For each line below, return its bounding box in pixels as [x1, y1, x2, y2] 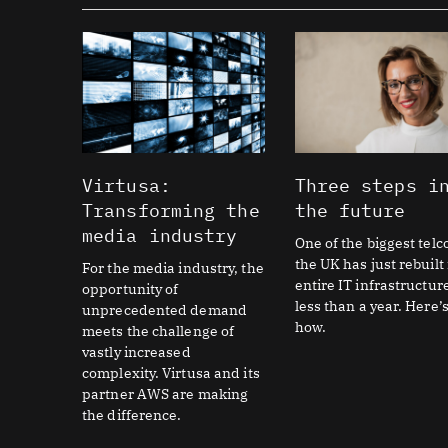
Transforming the [82, 198, 260, 222]
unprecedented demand [82, 300, 247, 319]
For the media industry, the [82, 258, 264, 277]
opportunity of [82, 279, 179, 298]
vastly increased [82, 342, 191, 361]
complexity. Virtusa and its [82, 363, 260, 382]
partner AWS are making [82, 384, 249, 403]
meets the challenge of [82, 321, 235, 340]
